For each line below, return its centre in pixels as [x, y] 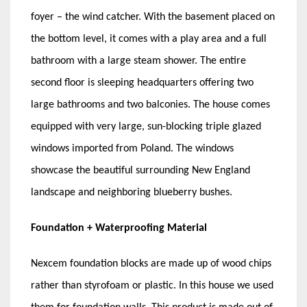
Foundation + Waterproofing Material [119, 228]
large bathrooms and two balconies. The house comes [150, 105]
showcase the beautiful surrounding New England [140, 170]
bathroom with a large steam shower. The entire [138, 61]
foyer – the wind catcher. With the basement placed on [153, 17]
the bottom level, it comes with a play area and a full [149, 39]
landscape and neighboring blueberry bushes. [132, 192]
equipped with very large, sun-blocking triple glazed [146, 126]
